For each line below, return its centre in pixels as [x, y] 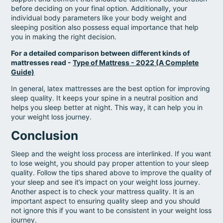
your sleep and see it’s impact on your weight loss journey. [106, 182]
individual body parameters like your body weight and [99, 17]
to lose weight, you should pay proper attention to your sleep [110, 163]
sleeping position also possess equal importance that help [105, 27]
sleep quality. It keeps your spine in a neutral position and [105, 98]
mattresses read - [42, 62]
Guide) [23, 72]
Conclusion [45, 135]
